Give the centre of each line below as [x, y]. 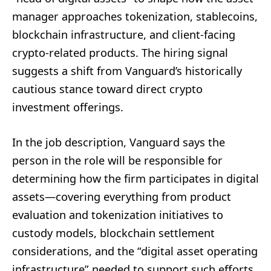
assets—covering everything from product [122, 196]
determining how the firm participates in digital [135, 178]
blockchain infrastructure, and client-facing [124, 34]
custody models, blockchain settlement [113, 233]
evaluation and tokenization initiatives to [118, 214]
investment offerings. [68, 107]
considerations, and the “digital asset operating [135, 251]
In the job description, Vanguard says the [119, 142]
